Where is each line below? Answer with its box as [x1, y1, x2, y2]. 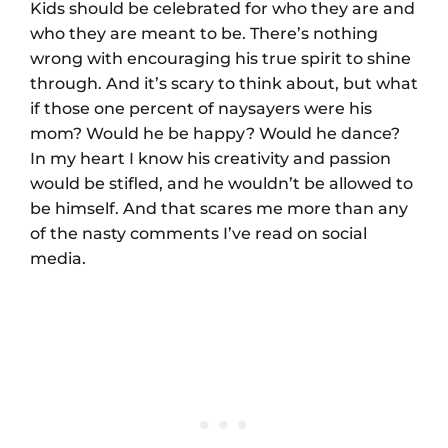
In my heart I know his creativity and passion [30, 148, 391, 168]
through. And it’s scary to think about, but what [30, 73, 418, 93]
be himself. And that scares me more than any [30, 198, 408, 218]
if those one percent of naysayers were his [30, 98, 372, 118]
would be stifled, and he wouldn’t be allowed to [30, 173, 413, 193]
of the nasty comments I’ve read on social [30, 223, 367, 243]
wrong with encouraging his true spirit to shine [30, 48, 411, 68]
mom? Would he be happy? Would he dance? [30, 123, 400, 143]
